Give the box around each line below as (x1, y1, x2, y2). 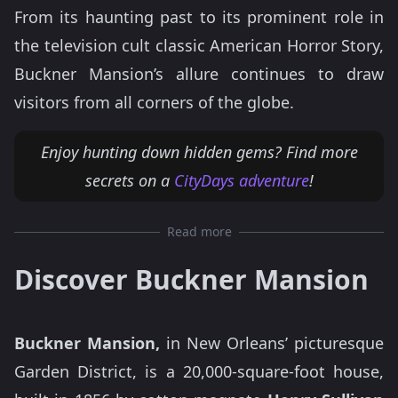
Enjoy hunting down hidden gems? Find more (40, 141, 358, 163)
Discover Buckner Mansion (14, 261, 369, 298)
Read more (166, 223, 232, 240)
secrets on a (84, 170, 174, 191)
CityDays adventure (173, 170, 309, 191)
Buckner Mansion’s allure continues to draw (14, 63, 384, 84)
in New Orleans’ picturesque (160, 332, 384, 354)
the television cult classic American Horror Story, (14, 35, 384, 56)
